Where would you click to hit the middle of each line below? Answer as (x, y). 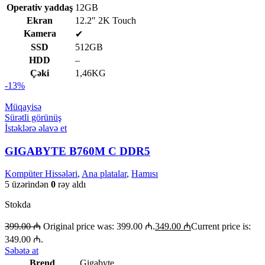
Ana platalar (104, 174)
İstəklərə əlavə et (36, 128)
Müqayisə (23, 106)
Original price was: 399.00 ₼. (99, 227)
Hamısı (145, 174)
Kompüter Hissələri (41, 174)
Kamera (40, 33)
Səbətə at (22, 251)
